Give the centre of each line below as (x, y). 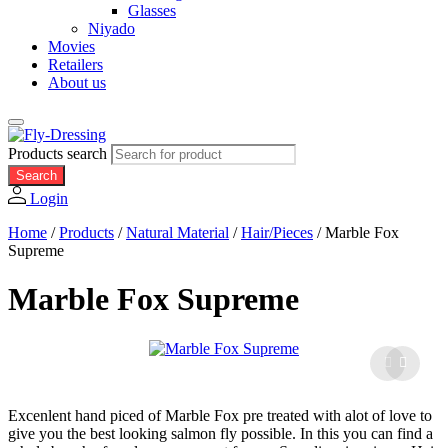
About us (77, 82)
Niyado (111, 28)
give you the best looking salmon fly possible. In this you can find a (220, 433)
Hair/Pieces (277, 233)
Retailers (75, 64)
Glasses (152, 10)
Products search (59, 153)
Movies (71, 46)
